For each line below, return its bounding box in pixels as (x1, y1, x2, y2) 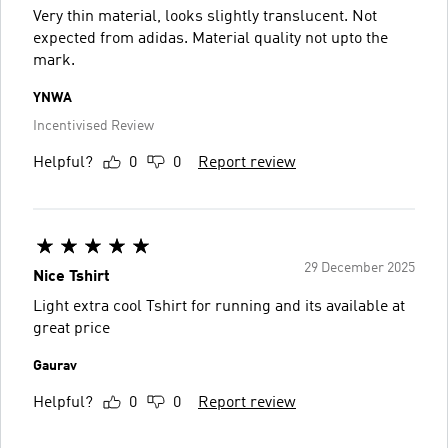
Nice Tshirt (33, 269, 110, 285)
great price (33, 321, 110, 337)
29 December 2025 (304, 261, 415, 275)
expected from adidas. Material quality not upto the (33, 31, 388, 47)
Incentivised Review (33, 119, 154, 133)
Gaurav (33, 359, 77, 373)
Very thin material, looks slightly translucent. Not (33, 9, 377, 25)
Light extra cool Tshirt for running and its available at (33, 299, 405, 315)
